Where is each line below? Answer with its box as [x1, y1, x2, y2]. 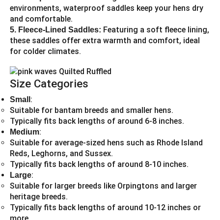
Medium [10, 128, 39, 137]
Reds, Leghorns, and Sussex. [10, 149, 113, 159]
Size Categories [10, 77, 88, 90]
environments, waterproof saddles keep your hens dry [10, 3, 203, 13]
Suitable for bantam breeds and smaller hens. [10, 106, 173, 115]
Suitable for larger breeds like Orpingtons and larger [10, 181, 197, 191]
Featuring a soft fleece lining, [101, 25, 209, 34]
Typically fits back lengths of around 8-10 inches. [10, 160, 189, 169]
